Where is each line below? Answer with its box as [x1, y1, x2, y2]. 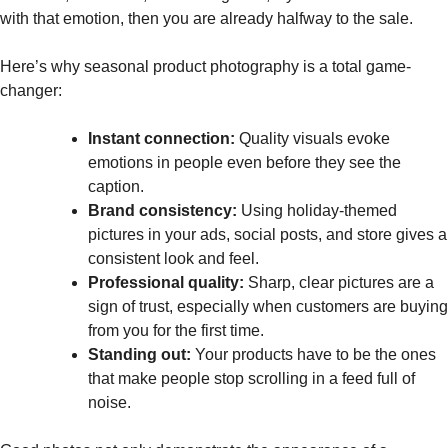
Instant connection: [88, 129, 235, 147]
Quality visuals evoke [235, 129, 390, 147]
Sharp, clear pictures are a [244, 273, 434, 291]
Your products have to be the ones [191, 345, 436, 363]
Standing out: [88, 345, 191, 363]
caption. [88, 177, 144, 195]
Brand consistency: [88, 201, 237, 219]
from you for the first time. [88, 321, 264, 339]
